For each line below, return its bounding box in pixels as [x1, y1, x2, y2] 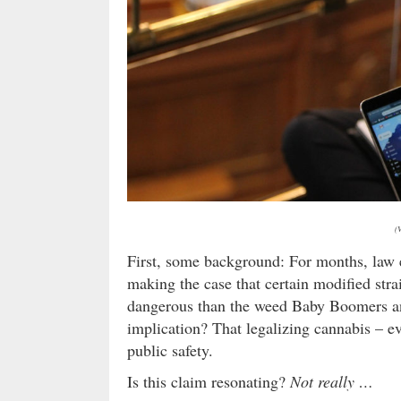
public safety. [127, 338, 213, 361]
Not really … [290, 370, 373, 392]
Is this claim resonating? [127, 370, 290, 392]
